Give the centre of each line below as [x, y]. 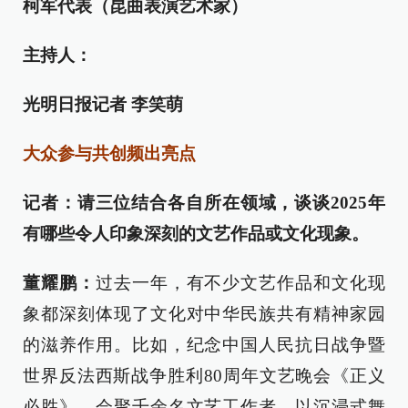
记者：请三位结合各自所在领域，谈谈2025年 [204, 203]
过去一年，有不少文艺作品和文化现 [240, 283]
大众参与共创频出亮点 [109, 153]
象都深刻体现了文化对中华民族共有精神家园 [204, 314]
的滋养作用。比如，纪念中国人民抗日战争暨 [204, 345]
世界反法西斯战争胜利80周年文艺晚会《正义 [204, 376]
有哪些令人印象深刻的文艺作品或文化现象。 [196, 234]
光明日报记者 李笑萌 [103, 104]
